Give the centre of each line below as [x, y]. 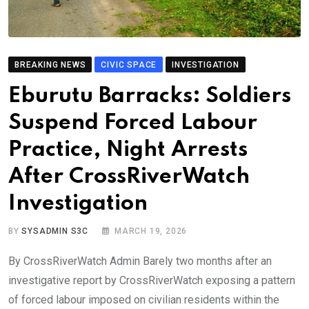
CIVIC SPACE [129, 65]
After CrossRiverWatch [129, 177]
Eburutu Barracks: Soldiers [150, 97]
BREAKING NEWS [50, 65]
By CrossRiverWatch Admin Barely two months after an [140, 261]
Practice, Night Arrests [128, 150]
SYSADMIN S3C [55, 231]
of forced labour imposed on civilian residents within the [144, 300]
